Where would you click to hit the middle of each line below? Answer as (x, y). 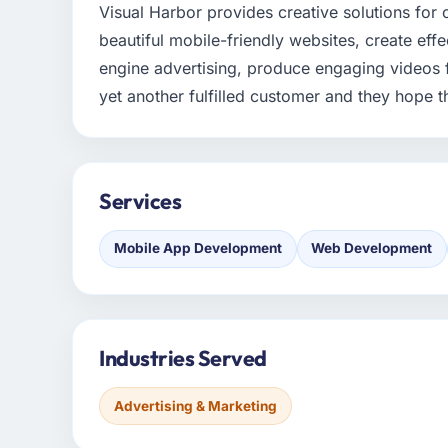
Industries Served (183, 358)
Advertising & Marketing (195, 405)
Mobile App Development (197, 248)
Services (140, 201)
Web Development (372, 248)
